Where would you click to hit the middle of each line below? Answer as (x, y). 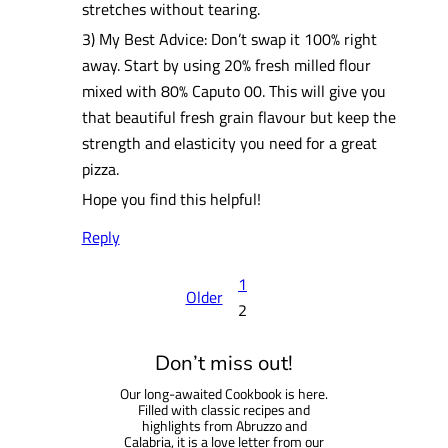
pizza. (100, 168)
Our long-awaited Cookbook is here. (224, 394)
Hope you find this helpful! (171, 198)
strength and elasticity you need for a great (229, 142)
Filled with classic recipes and (224, 410)
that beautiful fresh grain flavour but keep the (238, 116)
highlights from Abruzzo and (224, 426)
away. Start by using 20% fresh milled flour (226, 64)
